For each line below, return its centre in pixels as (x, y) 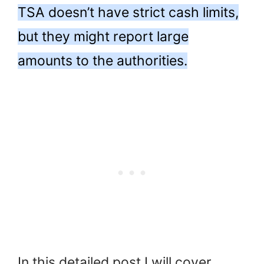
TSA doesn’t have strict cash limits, (128, 12)
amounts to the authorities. (103, 60)
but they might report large (103, 36)
